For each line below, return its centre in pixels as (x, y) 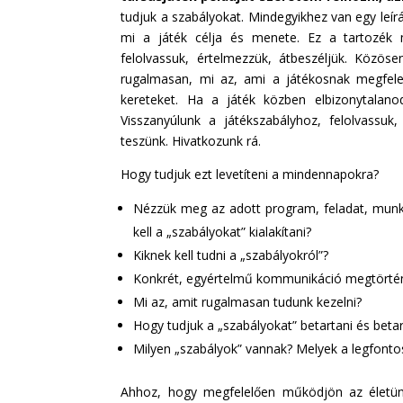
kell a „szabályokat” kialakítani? (223, 231)
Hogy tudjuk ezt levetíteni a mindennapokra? (250, 174)
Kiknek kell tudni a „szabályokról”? (231, 255)
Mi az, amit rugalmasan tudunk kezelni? (248, 301)
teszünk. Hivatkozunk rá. (191, 140)
